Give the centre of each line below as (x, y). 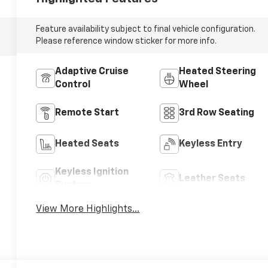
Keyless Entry (210, 144)
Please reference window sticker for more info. (127, 41)
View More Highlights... (88, 209)
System (73, 185)
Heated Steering (217, 71)
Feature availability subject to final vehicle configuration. (146, 29)
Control (73, 85)
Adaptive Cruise (92, 71)
